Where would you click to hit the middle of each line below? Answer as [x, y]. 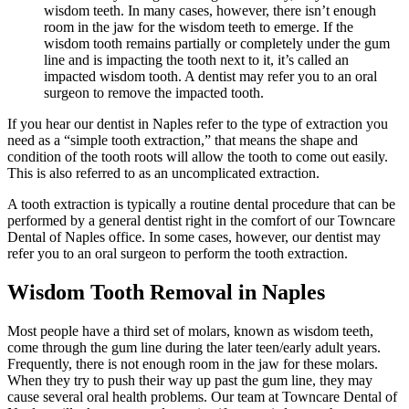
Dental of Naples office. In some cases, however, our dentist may [194, 237]
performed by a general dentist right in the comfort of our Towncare [201, 221]
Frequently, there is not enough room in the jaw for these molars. [193, 364]
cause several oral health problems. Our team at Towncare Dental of [202, 397]
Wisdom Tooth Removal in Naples [166, 293]
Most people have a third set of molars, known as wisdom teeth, [190, 331]
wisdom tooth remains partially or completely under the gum [217, 44]
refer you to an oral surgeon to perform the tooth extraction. [178, 254]
